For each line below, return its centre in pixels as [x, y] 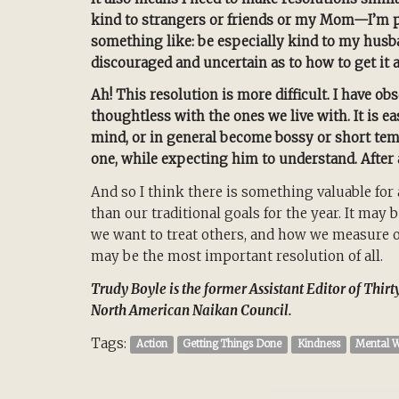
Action [151, 344]
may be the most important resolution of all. [237, 256]
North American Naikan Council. [191, 310]
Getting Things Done [232, 344]
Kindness [318, 344]
